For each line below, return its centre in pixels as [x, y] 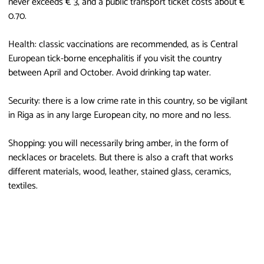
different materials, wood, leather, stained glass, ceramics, [120, 171]
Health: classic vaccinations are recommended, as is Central [123, 44]
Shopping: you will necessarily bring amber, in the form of [118, 143]
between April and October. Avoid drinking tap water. [110, 72]
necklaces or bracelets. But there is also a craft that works [121, 157]
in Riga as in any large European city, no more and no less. [120, 115]
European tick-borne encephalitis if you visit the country [115, 58]
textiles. [23, 186]
